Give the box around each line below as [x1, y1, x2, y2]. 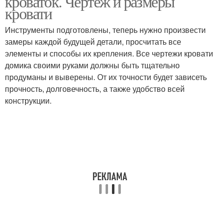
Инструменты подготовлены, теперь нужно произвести [5, 24, 206, 35]
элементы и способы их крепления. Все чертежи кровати [5, 48, 213, 59]
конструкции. [5, 95, 52, 106]
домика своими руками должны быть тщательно [5, 59, 180, 71]
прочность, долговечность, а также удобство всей [5, 83, 185, 94]
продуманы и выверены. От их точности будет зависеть [5, 71, 207, 82]
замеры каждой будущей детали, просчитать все [5, 36, 181, 47]
